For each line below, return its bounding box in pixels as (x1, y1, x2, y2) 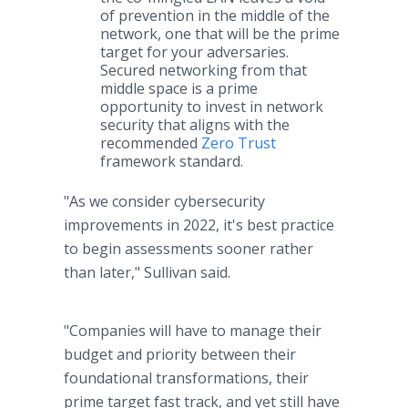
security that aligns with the (100, 115, 290, 135)
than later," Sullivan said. (64, 262, 230, 282)
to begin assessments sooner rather (64, 239, 313, 259)
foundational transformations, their (64, 368, 309, 388)
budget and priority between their (64, 344, 296, 364)
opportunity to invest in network (100, 97, 323, 117)
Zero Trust (201, 133, 276, 153)
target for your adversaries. (100, 42, 289, 62)
